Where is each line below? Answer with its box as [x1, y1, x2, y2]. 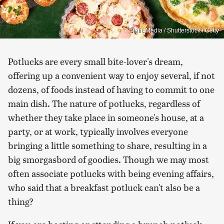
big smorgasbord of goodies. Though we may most [8, 152, 209, 165]
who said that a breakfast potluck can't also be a [8, 180, 200, 193]
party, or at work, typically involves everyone [8, 124, 188, 137]
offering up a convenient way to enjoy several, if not [8, 68, 215, 81]
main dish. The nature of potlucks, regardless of [8, 96, 200, 109]
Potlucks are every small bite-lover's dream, [8, 54, 183, 67]
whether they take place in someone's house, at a [8, 110, 204, 123]
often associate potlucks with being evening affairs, [8, 166, 214, 179]
